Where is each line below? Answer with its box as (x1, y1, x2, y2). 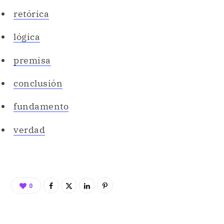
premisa (13, 54, 51, 66)
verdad (13, 123, 45, 135)
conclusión (13, 77, 62, 89)
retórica (13, 7, 49, 19)
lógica (13, 31, 40, 43)
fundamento (13, 100, 68, 112)
